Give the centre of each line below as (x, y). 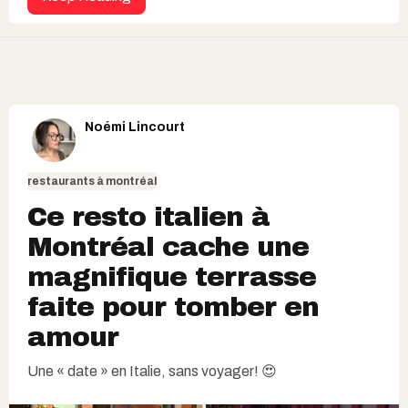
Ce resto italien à (148, 217)
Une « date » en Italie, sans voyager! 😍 (152, 372)
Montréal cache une (168, 247)
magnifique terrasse (172, 277)
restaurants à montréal (92, 182)
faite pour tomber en (173, 307)
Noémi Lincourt (135, 127)
